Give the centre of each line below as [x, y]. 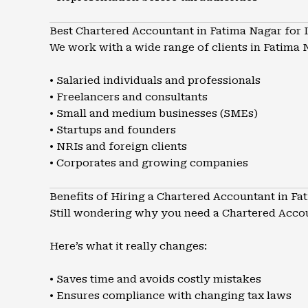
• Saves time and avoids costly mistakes [155, 279]
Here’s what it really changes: [128, 246]
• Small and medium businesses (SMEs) [154, 113]
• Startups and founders [113, 130]
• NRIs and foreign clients [118, 146]
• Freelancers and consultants [129, 97]
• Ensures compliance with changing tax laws [170, 296]
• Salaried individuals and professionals [155, 80]
